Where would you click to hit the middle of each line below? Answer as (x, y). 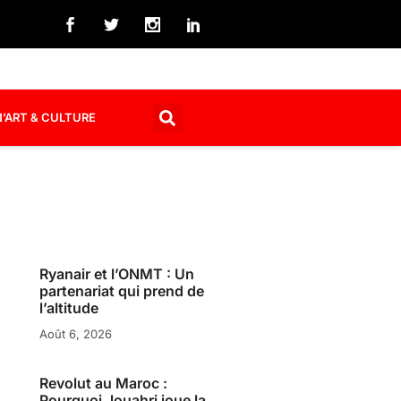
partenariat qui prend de (122, 291)
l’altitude (69, 308)
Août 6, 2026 (76, 334)
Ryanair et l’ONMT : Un (117, 274)
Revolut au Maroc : (104, 383)
